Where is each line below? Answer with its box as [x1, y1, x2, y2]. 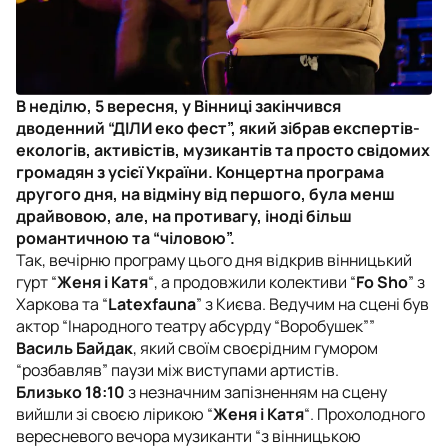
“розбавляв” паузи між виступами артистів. [16, 358, 339, 381]
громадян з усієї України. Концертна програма [16, 160, 384, 183]
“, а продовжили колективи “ [148, 270, 356, 293]
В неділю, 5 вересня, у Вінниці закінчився [16, 94, 341, 117]
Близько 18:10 [16, 380, 125, 403]
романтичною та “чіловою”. [16, 226, 238, 249]
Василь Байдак [16, 336, 133, 359]
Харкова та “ [16, 292, 108, 315]
